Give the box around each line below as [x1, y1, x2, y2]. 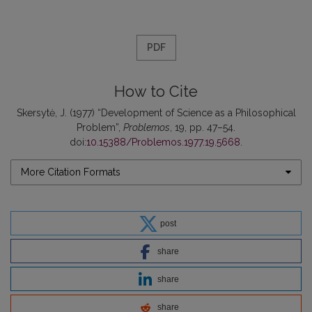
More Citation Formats [21, 166, 120, 178]
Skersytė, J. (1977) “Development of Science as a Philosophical [16, 107, 296, 118]
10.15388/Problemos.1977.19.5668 [86, 136, 240, 148]
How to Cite [114, 82, 198, 100]
